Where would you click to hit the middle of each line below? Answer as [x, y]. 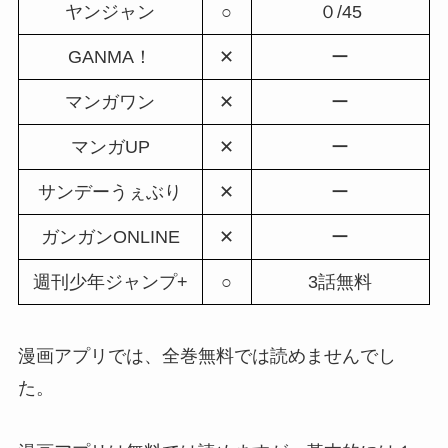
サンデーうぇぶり [110, 191]
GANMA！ [110, 56]
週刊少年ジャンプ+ [110, 281]
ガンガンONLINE [110, 236]
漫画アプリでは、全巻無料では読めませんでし [206, 356]
